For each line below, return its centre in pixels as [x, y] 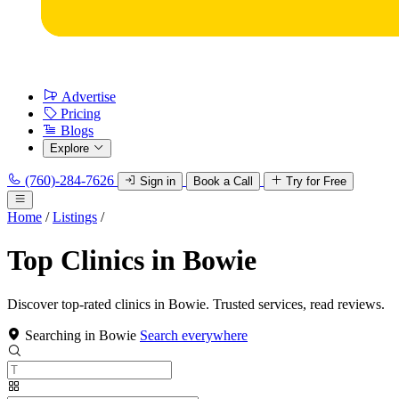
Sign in [158, 181]
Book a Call [223, 181]
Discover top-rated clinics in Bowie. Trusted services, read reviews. [196, 304]
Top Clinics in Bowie [132, 261]
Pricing [81, 114]
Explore [69, 148]
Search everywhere [194, 335]
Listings [75, 217]
